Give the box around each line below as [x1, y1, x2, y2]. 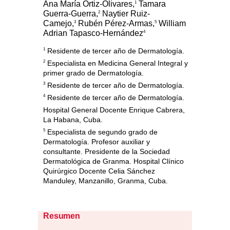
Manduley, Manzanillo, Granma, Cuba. [43, 177, 168, 185]
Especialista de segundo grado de [45, 128, 158, 137]
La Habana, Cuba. [43, 116, 103, 124]
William [157, 19, 186, 28]
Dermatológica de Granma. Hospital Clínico [43, 157, 184, 166]
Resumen [43, 212, 80, 221]
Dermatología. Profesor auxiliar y [43, 138, 150, 146]
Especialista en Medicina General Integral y [45, 59, 188, 68]
